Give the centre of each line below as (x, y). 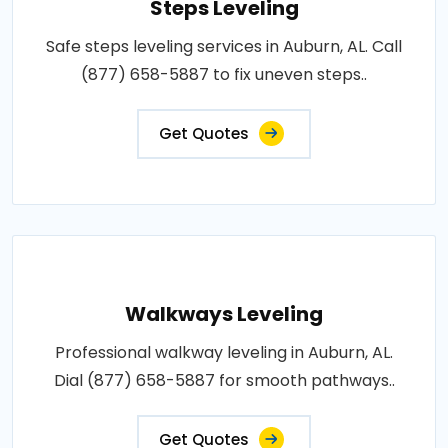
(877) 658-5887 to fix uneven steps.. (224, 75)
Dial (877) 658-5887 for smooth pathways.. (224, 381)
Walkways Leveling (224, 314)
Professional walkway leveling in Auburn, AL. (224, 353)
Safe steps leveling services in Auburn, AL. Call (224, 47)
